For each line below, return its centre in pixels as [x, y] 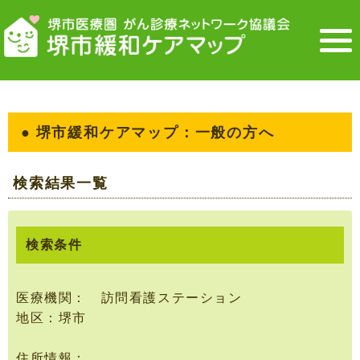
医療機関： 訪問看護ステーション [129, 298]
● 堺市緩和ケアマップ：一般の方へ [148, 132]
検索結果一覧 [61, 183]
